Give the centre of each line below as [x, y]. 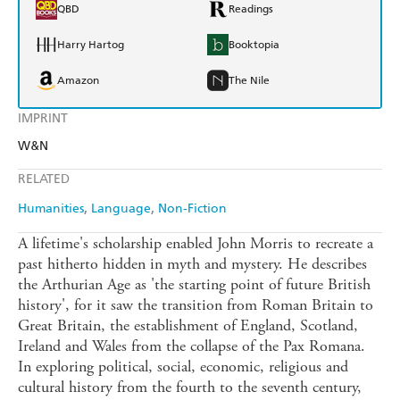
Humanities [51, 209]
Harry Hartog [91, 45]
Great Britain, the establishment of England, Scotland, [188, 326]
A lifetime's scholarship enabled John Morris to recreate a [196, 244]
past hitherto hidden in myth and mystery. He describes [192, 264]
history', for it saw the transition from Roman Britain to [196, 305]
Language [121, 209]
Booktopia [254, 45]
